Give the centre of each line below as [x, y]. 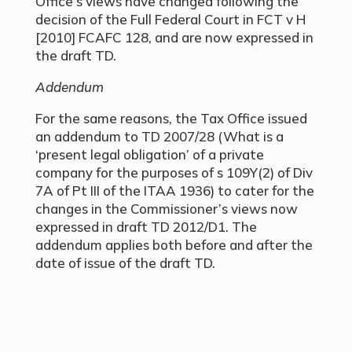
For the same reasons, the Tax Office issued [171, 118]
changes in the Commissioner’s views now [166, 209]
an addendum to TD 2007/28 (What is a [159, 136]
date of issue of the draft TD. [125, 263]
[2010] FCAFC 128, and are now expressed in [174, 37]
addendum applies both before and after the [174, 245]
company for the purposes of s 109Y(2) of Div [174, 172]
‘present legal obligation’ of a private [149, 154]
